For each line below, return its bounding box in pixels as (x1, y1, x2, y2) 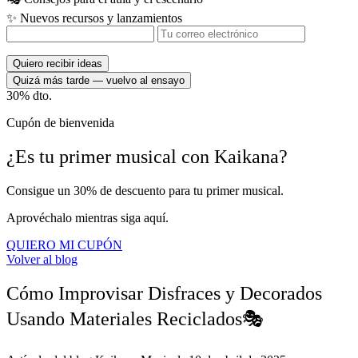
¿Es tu (6, 146, 59, 168)
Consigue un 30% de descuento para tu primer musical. (6, 184, 284, 198)
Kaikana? (214, 146, 288, 168)
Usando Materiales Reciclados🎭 (6, 308, 264, 330)
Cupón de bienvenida (6, 116, 114, 130)
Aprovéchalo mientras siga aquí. (6, 211, 169, 225)
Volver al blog (6, 253, 78, 267)
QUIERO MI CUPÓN (6, 238, 122, 253)
